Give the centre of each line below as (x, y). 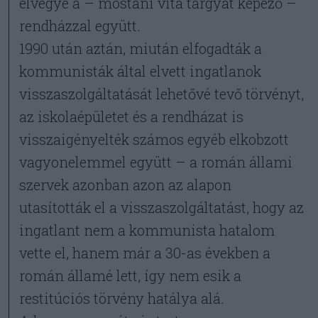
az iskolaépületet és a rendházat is (132, 116)
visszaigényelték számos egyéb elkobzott (154, 139)
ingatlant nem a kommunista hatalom (147, 230)
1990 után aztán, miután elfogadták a (141, 48)
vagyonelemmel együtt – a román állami (156, 162)
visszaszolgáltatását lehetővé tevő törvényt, (162, 94)
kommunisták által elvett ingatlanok (141, 71)
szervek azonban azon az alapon (126, 185)
